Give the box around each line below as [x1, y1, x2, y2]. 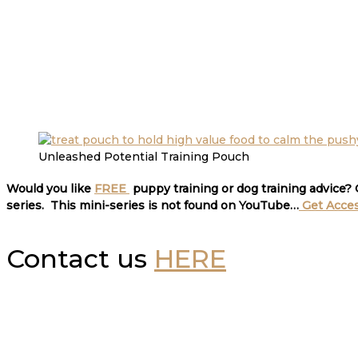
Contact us [6, 242, 154, 274]
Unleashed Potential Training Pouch [38, 149, 249, 165]
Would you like [6, 181, 94, 196]
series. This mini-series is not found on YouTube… [6, 197, 299, 213]
